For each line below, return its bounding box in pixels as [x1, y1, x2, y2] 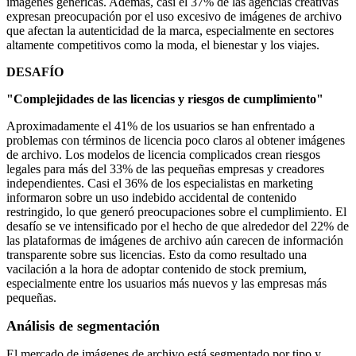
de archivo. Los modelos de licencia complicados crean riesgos [6, 148, 320, 162]
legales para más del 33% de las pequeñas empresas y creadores [6, 162, 324, 176]
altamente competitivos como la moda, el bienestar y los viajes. [6, 38, 319, 52]
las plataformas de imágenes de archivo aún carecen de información [6, 234, 343, 248]
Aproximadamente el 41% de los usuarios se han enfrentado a [6, 119, 315, 133]
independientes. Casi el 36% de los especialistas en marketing [6, 176, 313, 191]
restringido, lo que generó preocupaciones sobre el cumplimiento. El [6, 205, 346, 219]
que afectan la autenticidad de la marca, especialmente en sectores [6, 24, 334, 38]
